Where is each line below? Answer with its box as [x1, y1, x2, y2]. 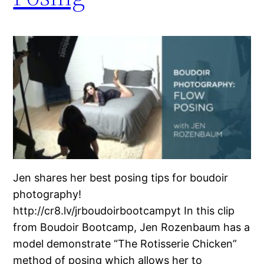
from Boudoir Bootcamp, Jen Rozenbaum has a [13, 220, 250, 233]
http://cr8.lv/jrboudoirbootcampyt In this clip [13, 204, 235, 217]
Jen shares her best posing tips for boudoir [13, 171, 229, 184]
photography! [13, 187, 82, 200]
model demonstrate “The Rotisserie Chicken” [13, 237, 237, 250]
